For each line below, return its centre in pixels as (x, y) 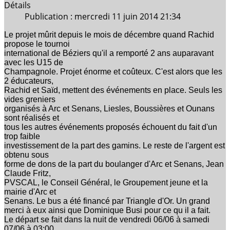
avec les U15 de (34, 62)
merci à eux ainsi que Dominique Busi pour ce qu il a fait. (107, 210)
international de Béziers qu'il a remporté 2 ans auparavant (109, 53)
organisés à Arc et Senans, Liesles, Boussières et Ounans (109, 108)
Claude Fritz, (27, 173)
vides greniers (30, 99)
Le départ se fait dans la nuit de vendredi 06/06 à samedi (107, 219)
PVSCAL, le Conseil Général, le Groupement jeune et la (106, 182)
